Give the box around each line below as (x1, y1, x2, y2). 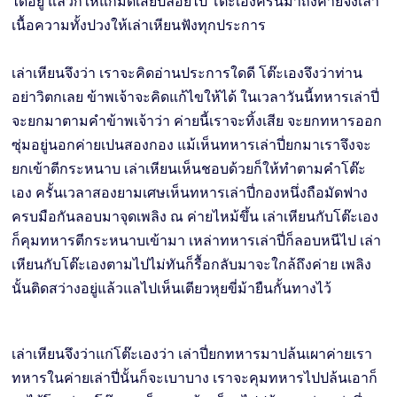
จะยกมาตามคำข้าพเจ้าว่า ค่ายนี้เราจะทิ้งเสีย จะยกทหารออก (12, 112, 383, 129)
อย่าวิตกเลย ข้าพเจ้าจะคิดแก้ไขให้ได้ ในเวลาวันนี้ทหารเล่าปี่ (12, 88, 380, 105)
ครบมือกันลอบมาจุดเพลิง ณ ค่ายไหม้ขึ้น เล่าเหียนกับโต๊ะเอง (12, 207, 379, 225)
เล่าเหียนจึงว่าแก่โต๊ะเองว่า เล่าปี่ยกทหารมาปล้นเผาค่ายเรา (12, 345, 373, 362)
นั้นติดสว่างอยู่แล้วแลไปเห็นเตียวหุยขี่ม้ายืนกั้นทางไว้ (12, 279, 332, 297)
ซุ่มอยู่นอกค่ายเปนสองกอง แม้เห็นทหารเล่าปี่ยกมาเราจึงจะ (12, 136, 372, 153)
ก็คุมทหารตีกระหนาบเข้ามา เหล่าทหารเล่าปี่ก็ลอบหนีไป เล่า (12, 231, 382, 249)
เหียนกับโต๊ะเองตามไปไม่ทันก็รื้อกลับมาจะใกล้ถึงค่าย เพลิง (12, 255, 372, 273)
